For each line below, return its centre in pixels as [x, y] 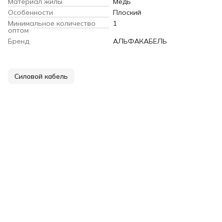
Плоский [127, 13]
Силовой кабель [41, 77]
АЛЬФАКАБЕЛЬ [140, 41]
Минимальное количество [52, 24]
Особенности [30, 13]
